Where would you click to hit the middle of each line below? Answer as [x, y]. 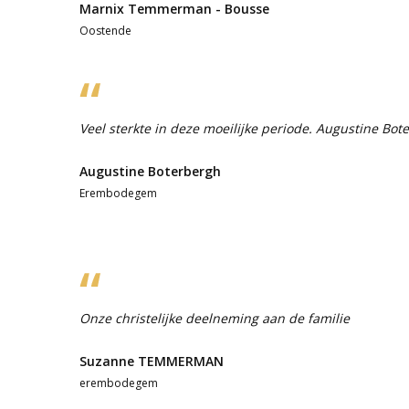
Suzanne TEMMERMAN [152, 361]
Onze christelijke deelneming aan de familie [215, 318]
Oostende [105, 30]
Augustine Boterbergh [150, 171]
